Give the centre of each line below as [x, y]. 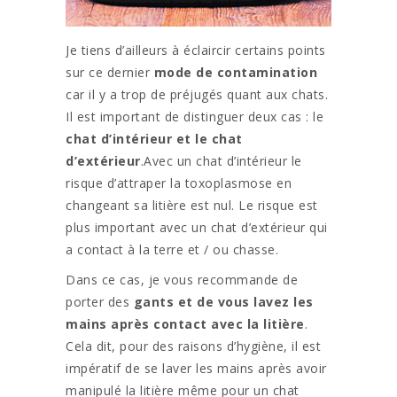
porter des [100, 302]
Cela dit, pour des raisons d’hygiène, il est [193, 346]
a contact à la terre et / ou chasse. [172, 250]
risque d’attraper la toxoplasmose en [179, 183]
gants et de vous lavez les [223, 302]
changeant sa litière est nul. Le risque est [192, 206]
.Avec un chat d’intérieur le [221, 161]
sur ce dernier [110, 73]
